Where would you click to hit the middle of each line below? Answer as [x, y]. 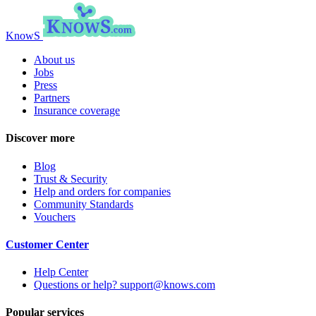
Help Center [61, 272]
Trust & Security [71, 178]
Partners [52, 98]
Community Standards [84, 204]
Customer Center [47, 244]
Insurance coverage [77, 111]
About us [54, 60]
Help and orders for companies [102, 191]
